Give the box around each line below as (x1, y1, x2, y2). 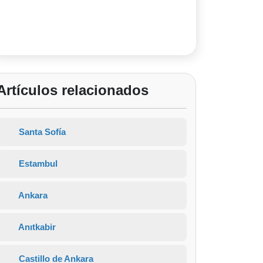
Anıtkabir (16, 222, 56, 232)
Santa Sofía (16, 127, 66, 137)
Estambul (16, 159, 58, 168)
